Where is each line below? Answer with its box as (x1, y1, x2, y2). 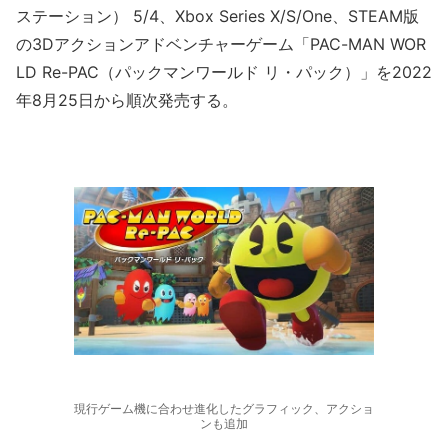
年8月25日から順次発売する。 (16, 90, 238, 110)
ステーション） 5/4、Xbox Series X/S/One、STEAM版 (16, 6, 419, 26)
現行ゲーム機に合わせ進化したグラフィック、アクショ (74, 401, 374, 416)
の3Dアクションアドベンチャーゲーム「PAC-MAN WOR (16, 34, 426, 54)
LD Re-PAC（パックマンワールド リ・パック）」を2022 (16, 62, 432, 82)
